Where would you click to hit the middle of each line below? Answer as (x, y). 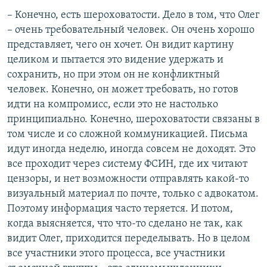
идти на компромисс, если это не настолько (113, 105)
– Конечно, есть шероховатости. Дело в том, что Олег (133, 15)
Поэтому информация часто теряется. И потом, (120, 209)
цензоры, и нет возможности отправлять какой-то (128, 179)
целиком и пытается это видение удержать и (115, 60)
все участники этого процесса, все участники (116, 254)
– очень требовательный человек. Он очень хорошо (131, 30)
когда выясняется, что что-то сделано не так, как (125, 224)
